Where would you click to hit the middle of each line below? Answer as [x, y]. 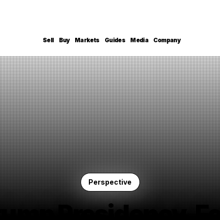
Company [167, 41]
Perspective [110, 182]
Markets [87, 41]
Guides [115, 41]
